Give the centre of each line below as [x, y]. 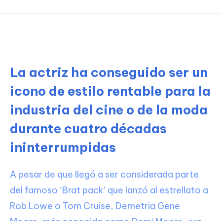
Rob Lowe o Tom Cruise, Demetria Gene [95, 206]
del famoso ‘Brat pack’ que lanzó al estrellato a [109, 190]
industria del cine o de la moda [109, 110]
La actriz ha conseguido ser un [109, 72]
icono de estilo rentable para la [110, 91]
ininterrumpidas [63, 147]
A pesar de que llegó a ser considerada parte [104, 174]
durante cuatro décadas [88, 128]
